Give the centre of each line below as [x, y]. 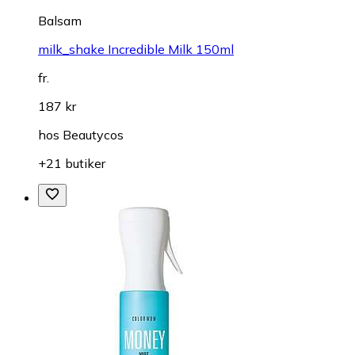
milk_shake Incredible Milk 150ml [136, 50]
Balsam [60, 21]
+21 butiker [72, 164]
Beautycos [93, 135]
